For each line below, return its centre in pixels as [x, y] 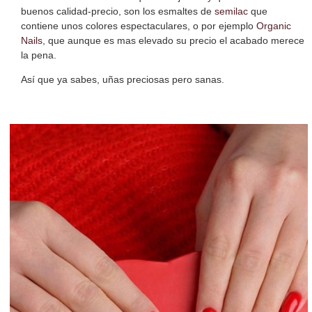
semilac [231, 11]
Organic [274, 25]
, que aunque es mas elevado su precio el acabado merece [173, 40]
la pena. [39, 55]
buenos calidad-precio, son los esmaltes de [118, 11]
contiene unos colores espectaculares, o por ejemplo [139, 25]
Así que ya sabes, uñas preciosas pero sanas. [123, 79]
